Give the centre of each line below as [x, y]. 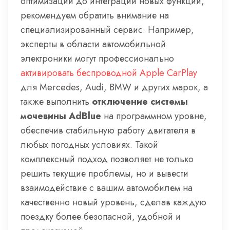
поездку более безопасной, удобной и [101, 217]
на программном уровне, [154, 116]
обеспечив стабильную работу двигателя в [108, 130]
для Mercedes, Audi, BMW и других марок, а [114, 87]
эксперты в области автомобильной [93, 44]
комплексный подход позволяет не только [107, 159]
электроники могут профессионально [97, 59]
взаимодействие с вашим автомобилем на [107, 188]
